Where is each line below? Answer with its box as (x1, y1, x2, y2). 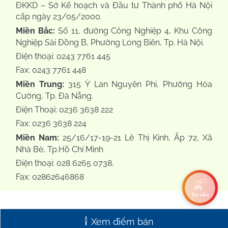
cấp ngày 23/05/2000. (16, 12, 102, 22)
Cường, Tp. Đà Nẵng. (16, 91, 93, 101)
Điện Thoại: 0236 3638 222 (16, 105, 113, 115)
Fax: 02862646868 (16, 172, 84, 182)
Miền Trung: (16, 79, 64, 90)
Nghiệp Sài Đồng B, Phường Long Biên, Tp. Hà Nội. (16, 38, 204, 48)
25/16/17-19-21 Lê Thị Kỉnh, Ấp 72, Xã (59, 133, 212, 143)
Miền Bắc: (16, 26, 55, 36)
